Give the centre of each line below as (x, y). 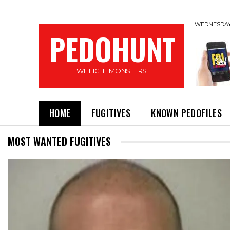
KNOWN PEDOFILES (187, 113)
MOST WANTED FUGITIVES (59, 141)
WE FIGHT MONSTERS (112, 71)
